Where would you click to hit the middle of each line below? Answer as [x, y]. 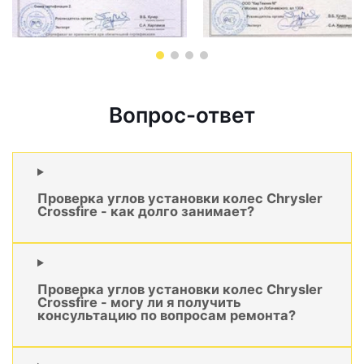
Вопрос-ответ [182, 115]
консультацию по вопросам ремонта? [167, 315]
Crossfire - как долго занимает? [146, 211]
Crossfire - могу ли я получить [139, 302]
